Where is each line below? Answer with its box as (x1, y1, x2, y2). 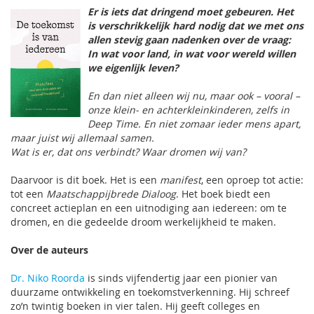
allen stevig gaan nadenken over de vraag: (88, 33, 291, 46)
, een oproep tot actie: (201, 173, 303, 186)
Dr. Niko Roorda (11, 271, 85, 285)
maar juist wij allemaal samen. (11, 131, 154, 144)
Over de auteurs (11, 243, 91, 257)
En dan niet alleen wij (88, 89, 192, 102)
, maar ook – (205, 89, 264, 102)
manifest (160, 173, 201, 186)
